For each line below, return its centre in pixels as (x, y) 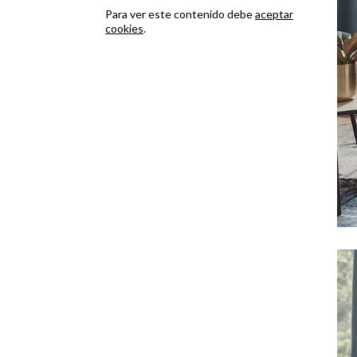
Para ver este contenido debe (180, 14)
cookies (124, 28)
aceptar (274, 14)
